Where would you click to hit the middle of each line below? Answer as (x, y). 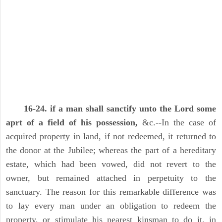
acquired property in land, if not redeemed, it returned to (111, 137)
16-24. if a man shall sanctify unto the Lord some (120, 109)
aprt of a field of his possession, (72, 123)
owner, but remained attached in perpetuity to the (111, 178)
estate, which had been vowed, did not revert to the (111, 164)
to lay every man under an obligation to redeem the (111, 206)
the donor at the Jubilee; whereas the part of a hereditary (111, 150)
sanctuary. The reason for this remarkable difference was (111, 192)
